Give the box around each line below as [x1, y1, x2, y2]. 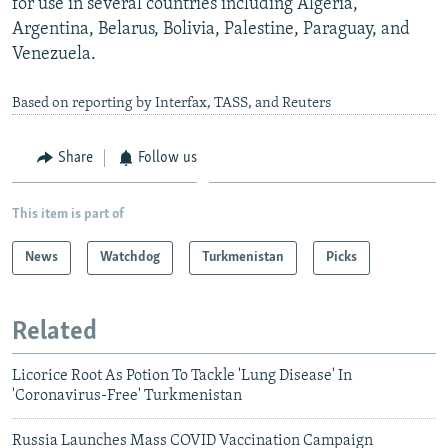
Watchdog [100, 249, 160, 265]
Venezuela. [12, 45, 96, 65]
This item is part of [12, 206, 124, 222]
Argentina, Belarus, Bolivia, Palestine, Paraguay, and [12, 20, 410, 40]
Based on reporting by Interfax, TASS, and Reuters [12, 96, 331, 112]
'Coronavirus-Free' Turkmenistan [12, 388, 242, 405]
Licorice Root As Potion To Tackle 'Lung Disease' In [12, 368, 352, 385]
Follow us [138, 150, 197, 167]
